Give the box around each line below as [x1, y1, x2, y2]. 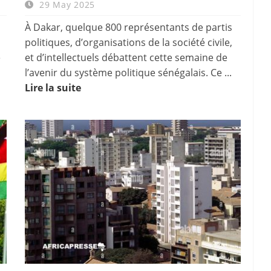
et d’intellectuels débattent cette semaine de [24, 50, 227, 64]
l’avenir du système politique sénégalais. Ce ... [24, 65, 232, 79]
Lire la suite [24, 80, 81, 94]
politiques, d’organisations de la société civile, [24, 35, 232, 49]
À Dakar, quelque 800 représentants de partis [24, 20, 232, 34]
